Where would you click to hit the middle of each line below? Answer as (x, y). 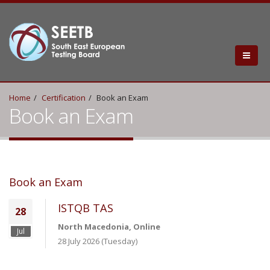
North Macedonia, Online (109, 227)
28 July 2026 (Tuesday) (98, 241)
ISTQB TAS (86, 208)
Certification (64, 98)
